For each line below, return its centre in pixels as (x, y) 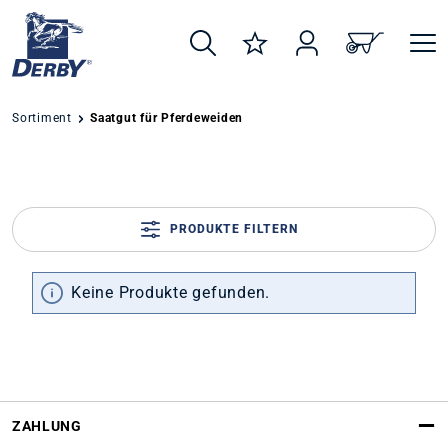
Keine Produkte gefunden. (171, 292)
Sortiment (42, 117)
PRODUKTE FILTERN (234, 229)
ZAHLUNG (47, 426)
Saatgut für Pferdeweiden (167, 117)
